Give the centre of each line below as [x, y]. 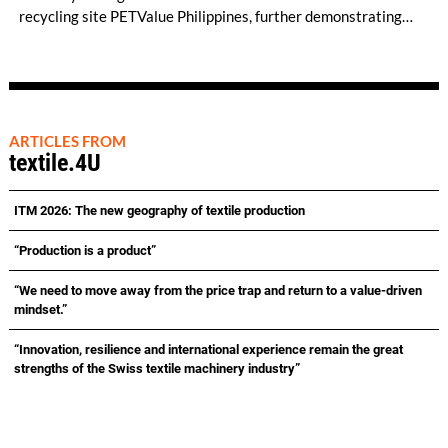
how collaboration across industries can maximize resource [211, 37]
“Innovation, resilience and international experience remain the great [208, 349]
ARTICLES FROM [67, 140]
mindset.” [40, 309]
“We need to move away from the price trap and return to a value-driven [217, 290]
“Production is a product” [84, 250]
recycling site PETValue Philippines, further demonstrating [210, 15]
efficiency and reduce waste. [111, 59]
